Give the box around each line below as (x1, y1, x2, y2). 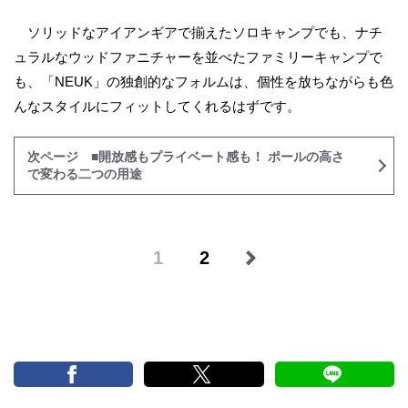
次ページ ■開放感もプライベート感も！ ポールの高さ (27, 149, 344, 164)
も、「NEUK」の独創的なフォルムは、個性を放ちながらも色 (14, 74, 393, 89)
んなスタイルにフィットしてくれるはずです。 (14, 98, 301, 114)
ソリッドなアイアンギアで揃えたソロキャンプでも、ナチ (14, 25, 382, 40)
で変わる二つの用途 (27, 167, 142, 181)
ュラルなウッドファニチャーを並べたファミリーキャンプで (14, 49, 382, 65)
